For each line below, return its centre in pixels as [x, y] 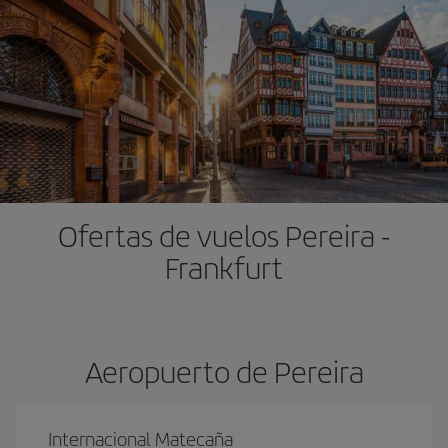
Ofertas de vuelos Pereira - [224, 235]
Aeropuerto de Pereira [224, 371]
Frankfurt [224, 267]
